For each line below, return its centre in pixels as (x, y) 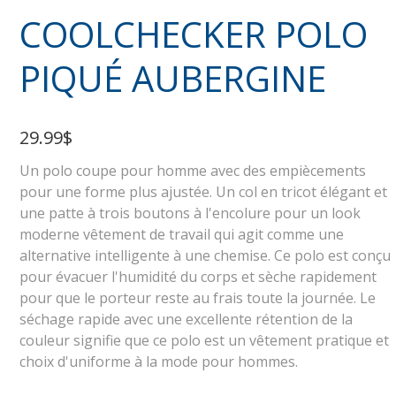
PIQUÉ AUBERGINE (172, 79)
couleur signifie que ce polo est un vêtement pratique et (204, 341)
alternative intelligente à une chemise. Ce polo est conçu (205, 256)
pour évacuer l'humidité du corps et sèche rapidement (198, 277)
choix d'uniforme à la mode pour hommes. (158, 362)
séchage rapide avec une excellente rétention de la (186, 320)
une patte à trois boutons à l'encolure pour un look (190, 213)
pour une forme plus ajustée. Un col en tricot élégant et (203, 192)
